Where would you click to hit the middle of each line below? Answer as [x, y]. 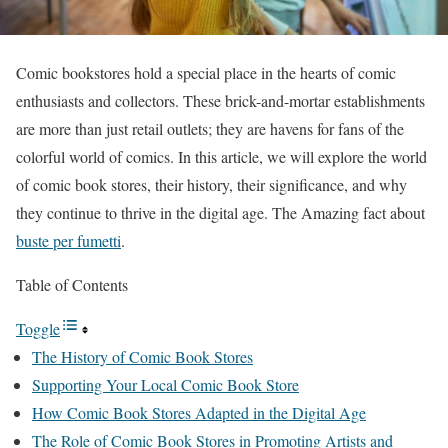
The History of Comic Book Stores [142, 356]
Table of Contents [72, 284]
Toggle [38, 328]
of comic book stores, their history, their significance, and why [211, 184]
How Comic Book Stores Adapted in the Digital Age [199, 412]
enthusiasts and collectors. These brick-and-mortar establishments [220, 100]
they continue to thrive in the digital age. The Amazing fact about [220, 212]
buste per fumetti [68, 240]
